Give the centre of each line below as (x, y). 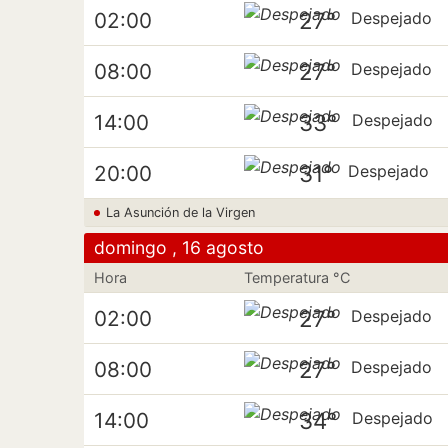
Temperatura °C (297, 277)
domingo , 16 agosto (179, 247)
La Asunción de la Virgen (180, 212)
